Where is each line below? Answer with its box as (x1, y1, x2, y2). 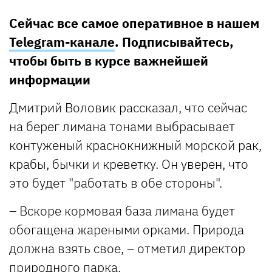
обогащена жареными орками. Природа (9, 220, 244, 238)
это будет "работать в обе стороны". (9, 174, 222, 191)
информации (9, 70, 90, 88)
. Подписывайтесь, (115, 33, 234, 50)
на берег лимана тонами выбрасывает (9, 117, 235, 135)
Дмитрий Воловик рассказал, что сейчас (9, 98, 247, 116)
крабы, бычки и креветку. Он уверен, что (9, 155, 248, 172)
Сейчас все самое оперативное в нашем (9, 14, 259, 32)
